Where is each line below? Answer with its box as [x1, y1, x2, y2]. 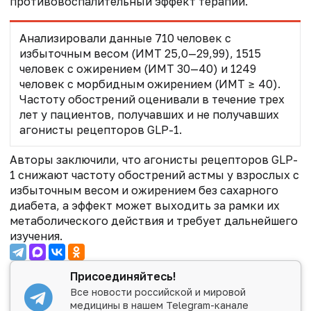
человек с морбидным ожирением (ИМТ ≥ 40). [19, 76, 280, 91]
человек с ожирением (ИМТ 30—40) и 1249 [19, 61, 256, 76]
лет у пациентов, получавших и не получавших [19, 107, 279, 121]
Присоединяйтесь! [70, 269, 176, 283]
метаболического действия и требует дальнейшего [10, 213, 298, 228]
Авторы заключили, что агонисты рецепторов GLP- [10, 152, 298, 167]
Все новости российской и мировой [70, 286, 246, 299]
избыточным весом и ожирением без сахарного [10, 183, 278, 197]
